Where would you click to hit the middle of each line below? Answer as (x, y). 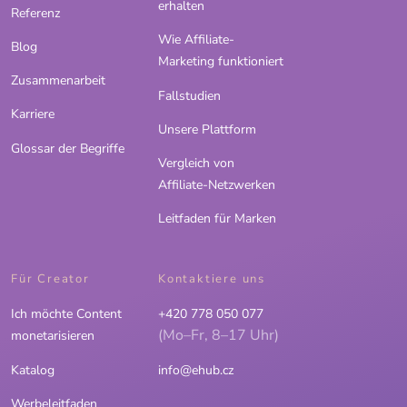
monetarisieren (53, 336)
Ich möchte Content (66, 314)
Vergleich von (196, 164)
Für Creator (50, 279)
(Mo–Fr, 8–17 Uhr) (218, 336)
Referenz (35, 13)
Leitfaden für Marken (217, 219)
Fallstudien (189, 95)
